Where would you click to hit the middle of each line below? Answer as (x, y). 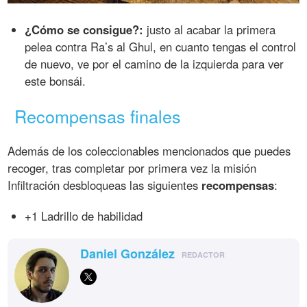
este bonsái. (56, 81)
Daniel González (128, 254)
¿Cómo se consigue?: (84, 29)
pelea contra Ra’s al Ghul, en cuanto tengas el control (161, 46)
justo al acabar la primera (210, 29)
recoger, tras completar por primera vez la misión (132, 168)
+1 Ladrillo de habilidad (84, 216)
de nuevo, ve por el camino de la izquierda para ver (155, 63)
